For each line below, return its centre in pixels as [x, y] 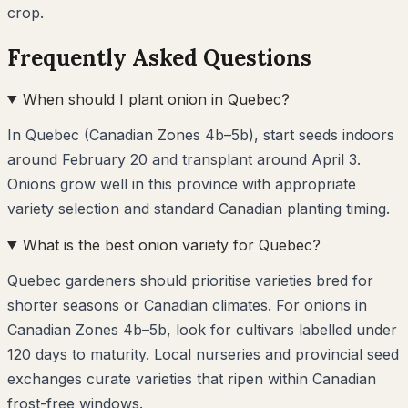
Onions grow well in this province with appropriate [182, 184]
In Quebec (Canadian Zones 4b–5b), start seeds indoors [201, 134]
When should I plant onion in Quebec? [156, 99]
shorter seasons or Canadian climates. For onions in [187, 305]
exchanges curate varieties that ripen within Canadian [192, 378]
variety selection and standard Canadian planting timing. [199, 208]
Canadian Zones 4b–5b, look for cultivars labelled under [202, 329]
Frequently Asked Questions [159, 57]
